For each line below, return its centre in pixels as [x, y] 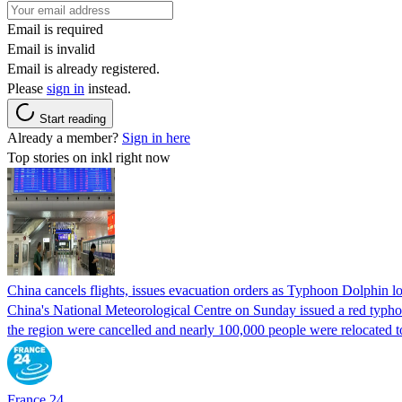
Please [27, 88]
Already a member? [65, 137]
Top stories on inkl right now [89, 157]
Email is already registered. [83, 68]
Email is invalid [51, 48]
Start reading [73, 118]
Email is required [55, 29]
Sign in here [156, 137]
